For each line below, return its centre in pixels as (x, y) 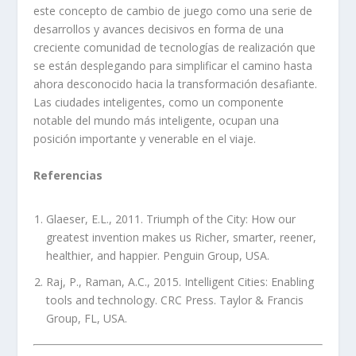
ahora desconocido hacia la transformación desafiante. (176, 84)
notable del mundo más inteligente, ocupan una (157, 121)
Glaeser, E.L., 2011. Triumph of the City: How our (171, 219)
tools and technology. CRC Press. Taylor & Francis (175, 300)
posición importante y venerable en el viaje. (145, 139)
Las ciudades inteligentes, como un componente (159, 103)
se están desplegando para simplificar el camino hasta (173, 66)
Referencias (68, 175)
